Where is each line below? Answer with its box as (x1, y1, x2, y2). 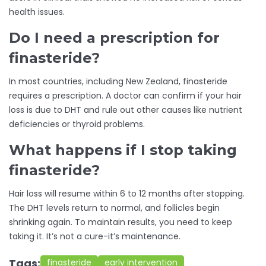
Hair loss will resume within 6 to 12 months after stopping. (9, 188, 245, 200)
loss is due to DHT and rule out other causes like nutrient (9, 104, 242, 116)
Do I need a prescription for (9, 29, 220, 47)
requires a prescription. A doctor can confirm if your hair (9, 90, 242, 102)
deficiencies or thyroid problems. (9, 118, 145, 131)
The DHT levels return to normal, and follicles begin (9, 202, 220, 214)
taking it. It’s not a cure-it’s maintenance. (9, 230, 180, 243)
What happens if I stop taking (9, 141, 237, 159)
